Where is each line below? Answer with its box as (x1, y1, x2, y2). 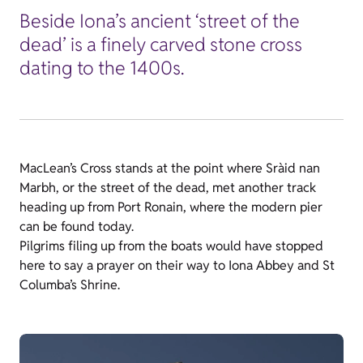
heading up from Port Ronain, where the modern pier (19, 199, 322, 216)
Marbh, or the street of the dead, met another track (19, 179, 316, 197)
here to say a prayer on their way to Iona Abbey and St (19, 257, 335, 275)
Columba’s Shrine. (19, 276, 120, 294)
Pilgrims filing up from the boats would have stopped (19, 237, 323, 255)
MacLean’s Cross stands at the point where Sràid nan (19, 160, 320, 177)
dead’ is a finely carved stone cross (19, 32, 302, 58)
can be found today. (19, 218, 134, 236)
